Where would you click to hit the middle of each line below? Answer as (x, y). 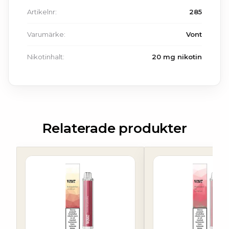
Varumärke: (46, 34)
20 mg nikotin (177, 57)
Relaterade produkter (114, 128)
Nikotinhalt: (46, 57)
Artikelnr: (42, 12)
